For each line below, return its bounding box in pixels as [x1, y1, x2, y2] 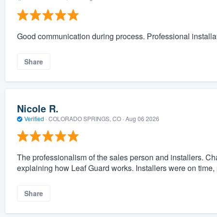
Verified [22, 114, 46, 123]
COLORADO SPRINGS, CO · [46, 114, 125, 123]
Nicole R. [16, 101, 59, 115]
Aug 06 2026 [125, 114, 159, 123]
